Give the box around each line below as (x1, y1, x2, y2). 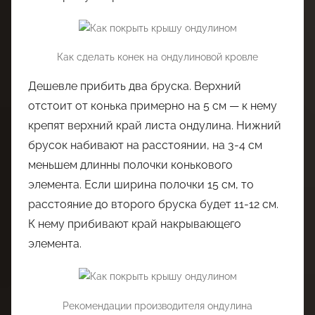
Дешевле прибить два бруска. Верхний (28, 79, 241, 94)
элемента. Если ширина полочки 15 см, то (28, 178, 254, 192)
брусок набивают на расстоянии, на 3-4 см (28, 139, 262, 153)
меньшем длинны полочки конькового (28, 158, 233, 172)
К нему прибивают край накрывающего (28, 217, 241, 231)
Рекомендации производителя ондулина (63, 300, 252, 311)
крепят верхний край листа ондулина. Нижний (28, 119, 281, 133)
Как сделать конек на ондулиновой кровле (57, 51, 258, 63)
